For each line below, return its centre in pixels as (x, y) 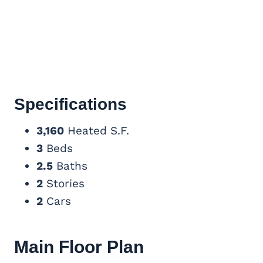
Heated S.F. (97, 130)
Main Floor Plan (79, 247)
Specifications (70, 104)
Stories (64, 183)
